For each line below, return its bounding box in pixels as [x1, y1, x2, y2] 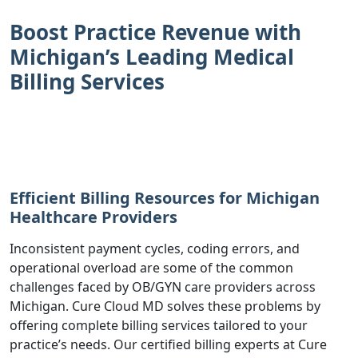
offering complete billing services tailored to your [10, 316, 308, 334]
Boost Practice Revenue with [10, 18, 301, 46]
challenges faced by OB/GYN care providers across [10, 278, 316, 296]
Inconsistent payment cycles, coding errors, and [10, 240, 300, 257]
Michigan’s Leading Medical [10, 42, 294, 71]
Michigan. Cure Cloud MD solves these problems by [10, 297, 320, 315]
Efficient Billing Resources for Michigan [10, 187, 320, 209]
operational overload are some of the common [10, 259, 293, 276]
